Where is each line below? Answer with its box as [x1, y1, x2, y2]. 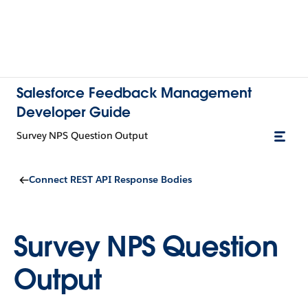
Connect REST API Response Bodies [29, 173, 192, 186]
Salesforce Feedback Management [16, 84, 252, 102]
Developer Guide [16, 103, 131, 121]
